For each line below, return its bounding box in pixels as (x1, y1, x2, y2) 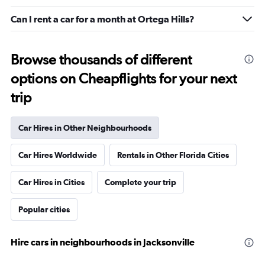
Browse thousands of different (11, 51, 192, 68)
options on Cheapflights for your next (11, 70, 237, 87)
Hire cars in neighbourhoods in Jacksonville (11, 237, 195, 247)
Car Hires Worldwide (18, 150, 97, 160)
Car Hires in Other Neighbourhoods (18, 123, 151, 132)
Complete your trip (105, 177, 176, 187)
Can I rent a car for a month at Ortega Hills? (11, 14, 195, 24)
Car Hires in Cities (18, 177, 85, 187)
